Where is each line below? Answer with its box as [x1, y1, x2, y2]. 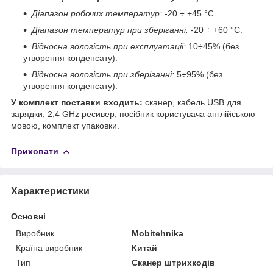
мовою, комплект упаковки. [11, 120, 119, 130]
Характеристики [11, 185, 90, 196]
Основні [11, 211, 46, 221]
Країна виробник [16, 243, 82, 253]
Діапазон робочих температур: [32, 8, 162, 18]
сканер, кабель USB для [143, 97, 241, 107]
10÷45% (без [186, 41, 239, 51]
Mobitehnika [132, 228, 184, 238]
